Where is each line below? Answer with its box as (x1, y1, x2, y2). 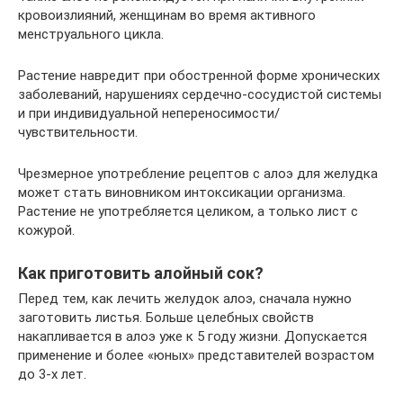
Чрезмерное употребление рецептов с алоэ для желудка (18, 166, 378, 182)
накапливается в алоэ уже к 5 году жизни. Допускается (18, 328, 367, 345)
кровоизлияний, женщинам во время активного (18, 7, 316, 23)
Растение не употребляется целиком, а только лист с (18, 203, 358, 219)
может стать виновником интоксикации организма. (18, 184, 345, 201)
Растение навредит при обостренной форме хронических (18, 67, 380, 84)
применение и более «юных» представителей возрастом (18, 347, 374, 363)
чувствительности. (18, 124, 138, 140)
